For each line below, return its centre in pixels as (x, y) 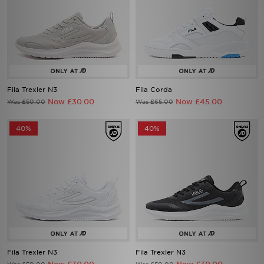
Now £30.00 (71, 102)
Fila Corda (154, 90)
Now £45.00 (199, 102)
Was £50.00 (26, 101)
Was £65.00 (154, 101)
